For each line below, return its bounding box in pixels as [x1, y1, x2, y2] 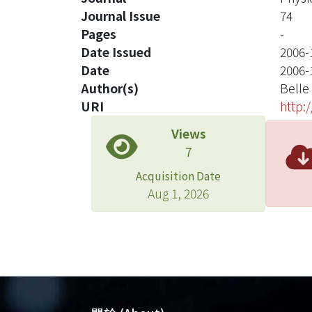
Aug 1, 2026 [148, 185, 209, 202]
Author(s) [81, 79, 139, 97]
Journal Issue [81, 7, 160, 24]
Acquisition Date [136, 168, 221, 183]
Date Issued [81, 43, 151, 61]
